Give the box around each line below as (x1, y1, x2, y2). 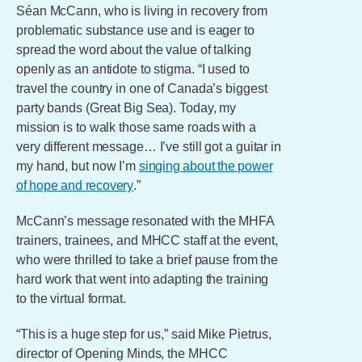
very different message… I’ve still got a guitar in (16, 140, 281, 154)
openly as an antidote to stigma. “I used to (16, 62, 250, 76)
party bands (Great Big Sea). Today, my (16, 101, 237, 115)
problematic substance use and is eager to (16, 23, 255, 37)
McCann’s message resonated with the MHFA (16, 214, 274, 228)
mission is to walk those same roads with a (16, 120, 256, 134)
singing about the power (138, 159, 273, 173)
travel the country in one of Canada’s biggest (16, 82, 267, 95)
